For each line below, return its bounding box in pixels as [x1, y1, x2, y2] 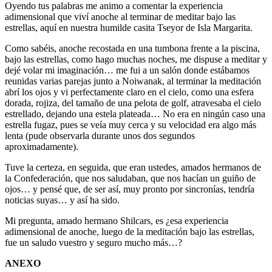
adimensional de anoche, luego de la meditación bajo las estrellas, [5, 226, 254, 237]
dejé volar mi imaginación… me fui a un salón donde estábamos [5, 64, 250, 75]
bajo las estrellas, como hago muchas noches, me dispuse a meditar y [5, 53, 267, 64]
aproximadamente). [5, 141, 78, 152]
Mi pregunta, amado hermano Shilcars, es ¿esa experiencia [5, 215, 228, 226]
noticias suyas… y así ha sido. [5, 194, 120, 205]
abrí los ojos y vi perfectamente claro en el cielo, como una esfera [5, 86, 254, 97]
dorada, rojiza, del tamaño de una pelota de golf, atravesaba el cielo [5, 97, 261, 108]
